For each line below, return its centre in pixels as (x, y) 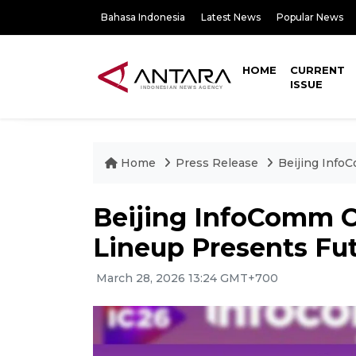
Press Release (217, 163)
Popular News (310, 17)
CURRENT (318, 70)
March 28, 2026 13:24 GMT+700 (186, 278)
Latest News (231, 17)
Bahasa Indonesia (143, 17)
